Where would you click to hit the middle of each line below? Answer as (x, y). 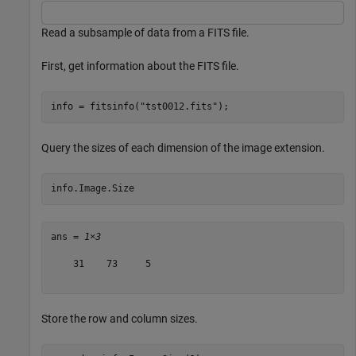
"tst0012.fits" (178, 107)
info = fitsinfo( (95, 107)
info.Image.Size (92, 189)
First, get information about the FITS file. (140, 66)
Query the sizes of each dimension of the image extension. (183, 147)
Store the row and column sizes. (120, 318)
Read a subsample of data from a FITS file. (145, 32)
